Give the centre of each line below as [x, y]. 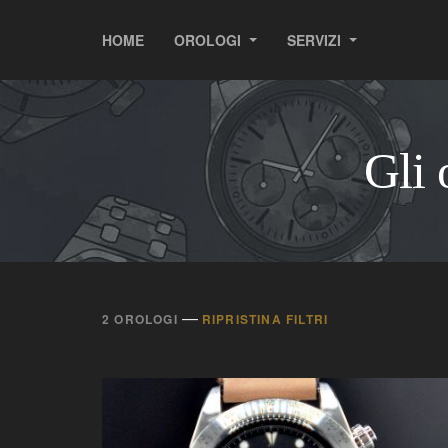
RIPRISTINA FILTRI [265, 319]
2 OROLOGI [140, 319]
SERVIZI [315, 39]
